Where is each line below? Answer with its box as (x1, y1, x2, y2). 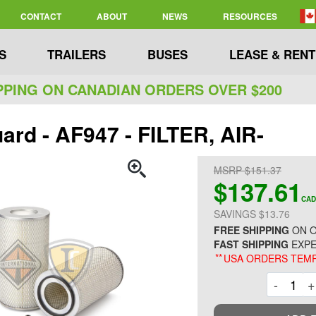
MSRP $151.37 (213, 163, 281, 177)
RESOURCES (222, 9, 277, 23)
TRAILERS (47, 46, 107, 63)
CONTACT (20, 9, 61, 23)
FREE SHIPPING (213, 223, 289, 237)
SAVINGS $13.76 (213, 207, 290, 221)
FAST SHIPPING (213, 237, 288, 251)
